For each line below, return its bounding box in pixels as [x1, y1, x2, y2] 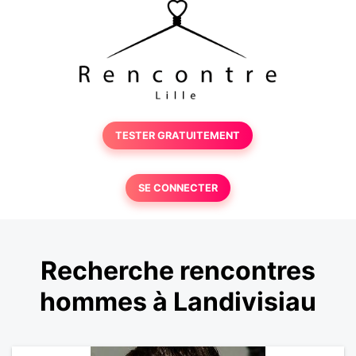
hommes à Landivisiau [40, 286, 316, 318]
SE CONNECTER [137, 182, 218, 194]
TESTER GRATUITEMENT [115, 130, 241, 141]
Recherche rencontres [41, 255, 315, 287]
